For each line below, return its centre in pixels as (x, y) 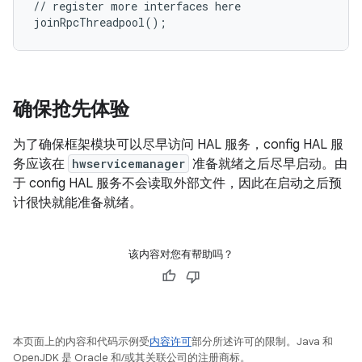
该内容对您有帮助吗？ (181, 254)
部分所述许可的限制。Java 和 (262, 341)
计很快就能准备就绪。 (78, 203)
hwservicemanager (128, 164)
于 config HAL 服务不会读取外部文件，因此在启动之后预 (177, 183)
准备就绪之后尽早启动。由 (268, 164)
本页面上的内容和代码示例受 (81, 341)
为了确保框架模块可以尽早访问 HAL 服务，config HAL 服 (178, 145)
